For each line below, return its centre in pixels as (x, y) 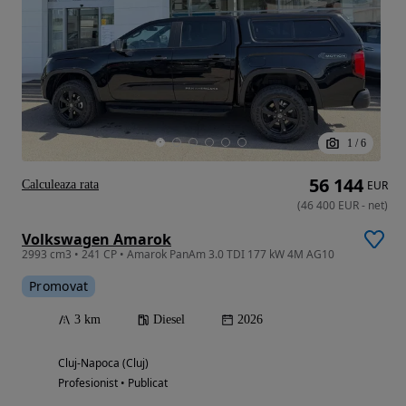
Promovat (59, 285)
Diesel (169, 319)
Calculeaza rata (60, 184)
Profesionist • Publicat (113, 382)
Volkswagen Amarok (97, 239)
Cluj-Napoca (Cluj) (103, 362)
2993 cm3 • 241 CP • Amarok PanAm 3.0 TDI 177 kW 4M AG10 (178, 254)
